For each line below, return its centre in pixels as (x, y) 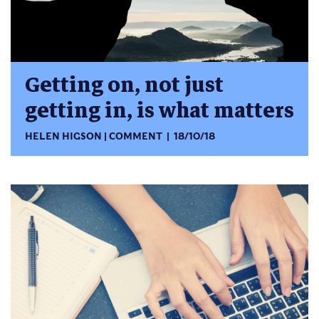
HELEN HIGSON (63, 137)
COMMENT (136, 137)
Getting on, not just (124, 85)
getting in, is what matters (159, 110)
